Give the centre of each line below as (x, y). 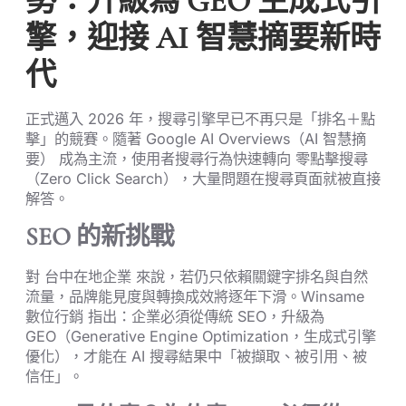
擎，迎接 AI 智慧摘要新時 (203, 39)
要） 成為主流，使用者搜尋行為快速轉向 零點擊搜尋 (197, 159)
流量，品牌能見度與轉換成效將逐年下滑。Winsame (195, 297)
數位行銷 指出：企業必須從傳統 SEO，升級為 (175, 317)
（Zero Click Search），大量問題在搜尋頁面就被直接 (203, 179)
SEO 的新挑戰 (100, 237)
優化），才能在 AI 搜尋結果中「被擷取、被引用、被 (196, 357)
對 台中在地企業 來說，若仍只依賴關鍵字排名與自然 (197, 277)
